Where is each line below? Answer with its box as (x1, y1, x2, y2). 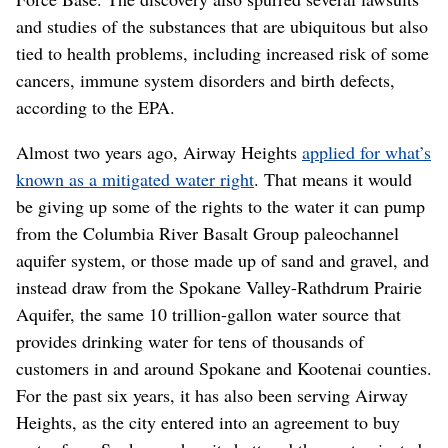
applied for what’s (302, 139, 431, 164)
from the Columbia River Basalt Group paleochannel (16, 220, 399, 245)
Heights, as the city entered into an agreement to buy (16, 409, 400, 434)
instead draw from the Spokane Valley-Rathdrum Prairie (16, 274, 422, 299)
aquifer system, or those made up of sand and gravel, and (16, 247, 429, 272)
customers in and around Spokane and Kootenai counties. (16, 355, 432, 380)
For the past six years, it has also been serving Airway (16, 382, 408, 407)
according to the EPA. (16, 94, 175, 119)
